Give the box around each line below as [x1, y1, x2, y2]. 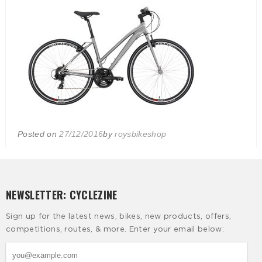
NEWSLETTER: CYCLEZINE [6, 187, 118, 202]
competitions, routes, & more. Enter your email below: [6, 226, 224, 233]
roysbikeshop [115, 129, 167, 139]
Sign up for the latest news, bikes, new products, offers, [6, 213, 232, 220]
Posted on [18, 129, 60, 139]
